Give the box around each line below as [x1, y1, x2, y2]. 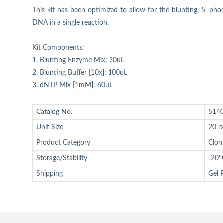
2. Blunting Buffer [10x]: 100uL [32, 69, 127, 76]
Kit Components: [32, 44, 84, 51]
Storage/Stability [36, 155, 87, 162]
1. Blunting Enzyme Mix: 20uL [32, 57, 124, 64]
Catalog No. [36, 109, 72, 115]
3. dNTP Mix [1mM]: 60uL [32, 82, 112, 89]
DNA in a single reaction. [32, 19, 109, 26]
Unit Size [36, 124, 63, 131]
